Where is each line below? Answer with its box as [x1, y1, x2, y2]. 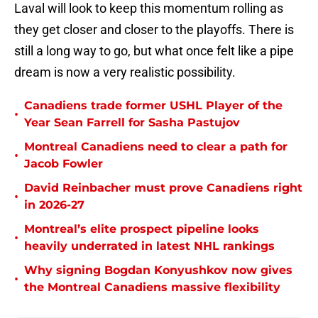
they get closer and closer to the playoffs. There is [14, 22, 294, 38]
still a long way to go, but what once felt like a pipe [14, 43, 294, 59]
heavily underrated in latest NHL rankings [24, 239, 275, 253]
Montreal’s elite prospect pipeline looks [24, 222, 259, 236]
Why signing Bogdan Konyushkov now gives [24, 263, 292, 278]
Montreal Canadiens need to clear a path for [24, 140, 287, 154]
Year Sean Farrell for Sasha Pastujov [24, 116, 240, 130]
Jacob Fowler [24, 157, 103, 171]
